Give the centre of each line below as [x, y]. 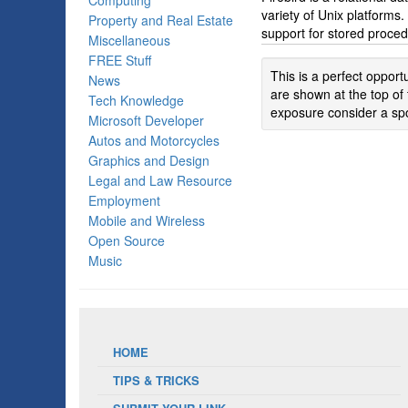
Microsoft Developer [146, 120]
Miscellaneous [129, 40]
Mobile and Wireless [147, 220]
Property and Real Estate [161, 20]
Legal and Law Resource [160, 180]
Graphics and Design [149, 160]
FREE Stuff [120, 60]
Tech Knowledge [136, 100]
